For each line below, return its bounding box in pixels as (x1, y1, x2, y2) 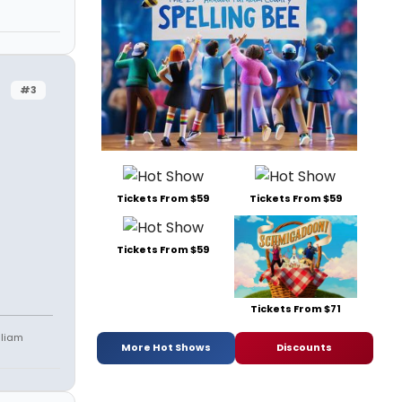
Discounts (276, 340, 332, 355)
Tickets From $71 (249, 301, 341, 316)
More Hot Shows (121, 340, 211, 355)
